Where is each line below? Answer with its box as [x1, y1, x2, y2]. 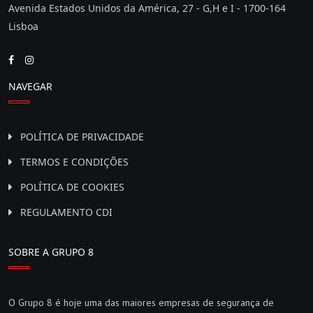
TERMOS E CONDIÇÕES [20, 155, 129, 169]
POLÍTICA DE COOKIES [20, 180, 124, 194]
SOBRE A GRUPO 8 [8, 245, 94, 259]
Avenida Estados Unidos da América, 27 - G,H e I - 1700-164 [8, 1, 286, 15]
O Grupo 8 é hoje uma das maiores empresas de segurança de [8, 296, 274, 310]
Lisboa [8, 20, 38, 34]
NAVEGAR [8, 80, 52, 94]
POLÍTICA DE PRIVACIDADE [20, 130, 144, 144]
